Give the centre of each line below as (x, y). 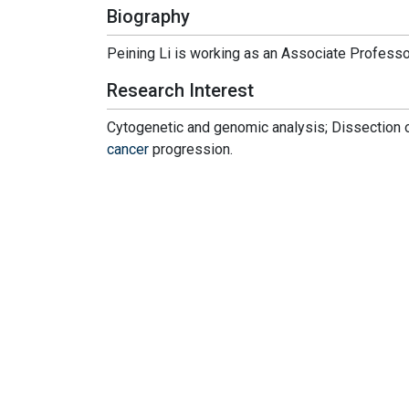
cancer (128, 149)
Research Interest (180, 90)
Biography (148, 16)
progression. (191, 149)
